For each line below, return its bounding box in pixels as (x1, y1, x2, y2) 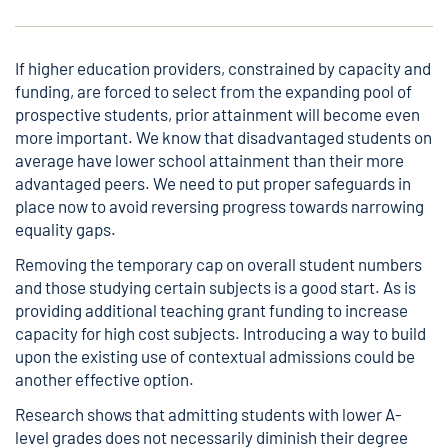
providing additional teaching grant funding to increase (15, 300, 408, 320)
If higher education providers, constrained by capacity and (15, 58, 431, 78)
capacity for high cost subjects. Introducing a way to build (15, 323, 426, 343)
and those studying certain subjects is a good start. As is (15, 277, 416, 297)
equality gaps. (15, 219, 116, 239)
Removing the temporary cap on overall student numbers (15, 254, 422, 274)
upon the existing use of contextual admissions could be (15, 346, 415, 366)
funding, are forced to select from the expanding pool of (15, 81, 412, 101)
